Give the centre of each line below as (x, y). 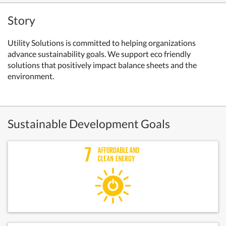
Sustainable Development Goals (89, 124)
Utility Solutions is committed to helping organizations (102, 43)
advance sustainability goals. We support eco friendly (99, 54)
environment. (32, 76)
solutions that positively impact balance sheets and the (102, 65)
